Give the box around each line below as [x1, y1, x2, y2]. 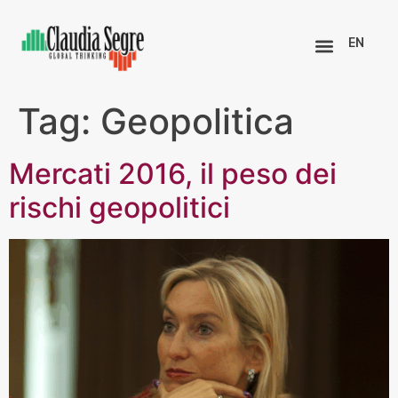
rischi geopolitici [9, 189, 230, 225]
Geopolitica [100, 99, 294, 143]
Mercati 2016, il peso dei [9, 155, 337, 191]
